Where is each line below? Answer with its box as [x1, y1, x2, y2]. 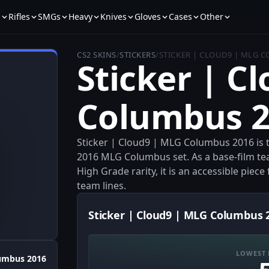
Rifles [8, 11, 30, 22]
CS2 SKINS [77, 49, 116, 60]
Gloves [134, 11, 161, 22]
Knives [100, 11, 127, 22]
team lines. [77, 179, 126, 192]
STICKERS [119, 49, 156, 60]
